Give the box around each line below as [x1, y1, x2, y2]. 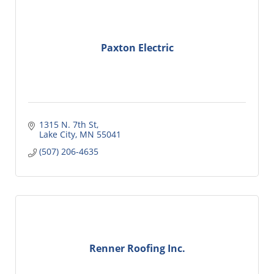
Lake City [39, 128, 75, 140]
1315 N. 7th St [39, 118, 97, 130]
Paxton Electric [100, 41, 174, 55]
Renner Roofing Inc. [89, 242, 185, 256]
